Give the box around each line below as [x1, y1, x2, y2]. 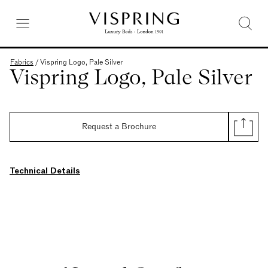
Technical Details [10, 165, 80, 176]
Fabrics [10, 57, 33, 67]
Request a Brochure [82, 121, 156, 132]
